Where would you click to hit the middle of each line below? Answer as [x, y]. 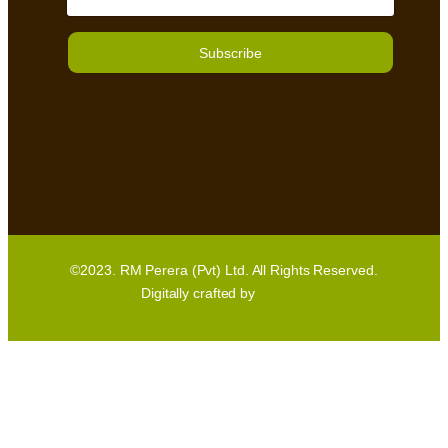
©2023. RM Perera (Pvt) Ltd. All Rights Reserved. [224, 270]
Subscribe [230, 52]
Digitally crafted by [198, 293]
